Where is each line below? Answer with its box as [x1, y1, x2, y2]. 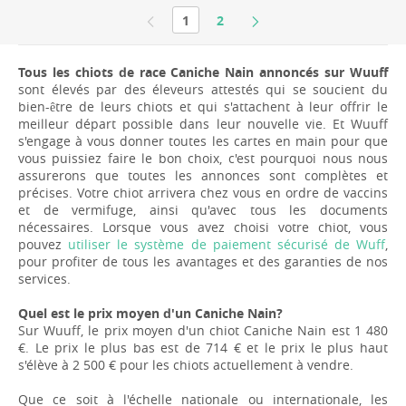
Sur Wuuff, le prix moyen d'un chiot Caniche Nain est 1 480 [18, 322, 388, 340]
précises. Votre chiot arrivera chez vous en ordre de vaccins [18, 184, 388, 202]
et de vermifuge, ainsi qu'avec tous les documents [18, 201, 388, 219]
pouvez [18, 236, 69, 254]
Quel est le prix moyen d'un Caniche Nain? [18, 304, 283, 323]
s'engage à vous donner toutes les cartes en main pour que [18, 132, 388, 150]
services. [18, 270, 71, 288]
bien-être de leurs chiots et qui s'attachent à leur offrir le [18, 98, 388, 116]
